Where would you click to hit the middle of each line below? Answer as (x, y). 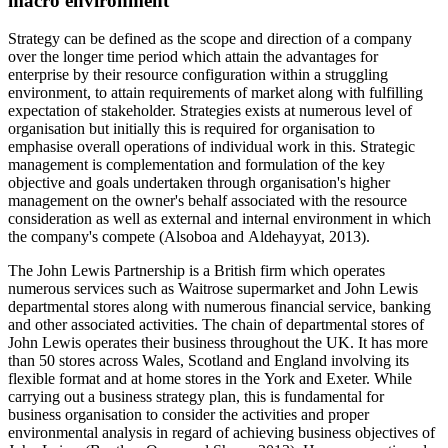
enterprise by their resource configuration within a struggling (198, 75)
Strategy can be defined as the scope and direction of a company (210, 39)
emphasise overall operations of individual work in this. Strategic (211, 147)
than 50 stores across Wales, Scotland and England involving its (208, 361)
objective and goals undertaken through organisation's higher (199, 183)
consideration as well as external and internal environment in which (219, 219)
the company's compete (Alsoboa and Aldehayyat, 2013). (189, 237)
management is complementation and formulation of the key (196, 165)
